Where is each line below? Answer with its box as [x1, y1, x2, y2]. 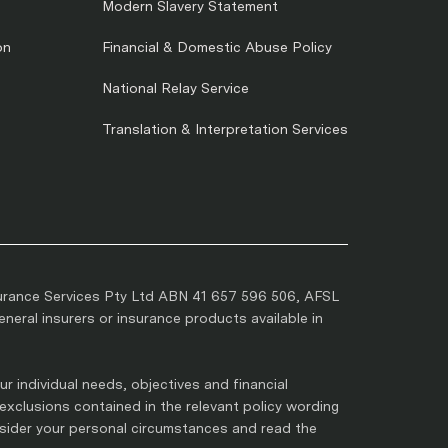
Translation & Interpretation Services [102, 121, 348, 138]
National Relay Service [102, 80, 249, 97]
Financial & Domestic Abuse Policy [102, 39, 332, 56]
